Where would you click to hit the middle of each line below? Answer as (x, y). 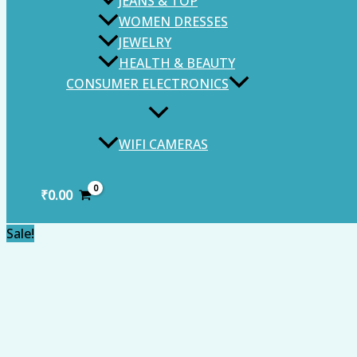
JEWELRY (145, 43)
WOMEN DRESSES (173, 22)
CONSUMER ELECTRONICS (147, 84)
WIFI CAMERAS (163, 145)
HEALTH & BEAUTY (177, 63)
